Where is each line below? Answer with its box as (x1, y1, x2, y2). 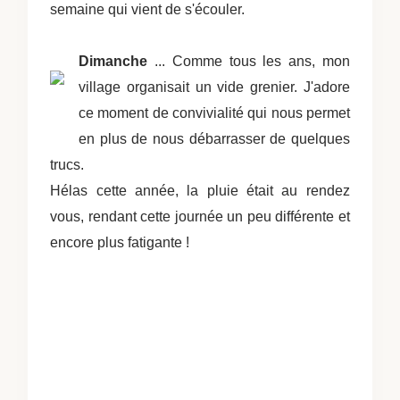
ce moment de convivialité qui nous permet (79, 104, 350, 121)
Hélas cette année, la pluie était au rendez (50, 182, 350, 198)
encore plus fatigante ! (50, 234, 190, 250)
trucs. (50, 156, 85, 172)
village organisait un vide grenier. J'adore (79, 79, 350, 95)
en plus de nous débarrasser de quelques (79, 130, 350, 146)
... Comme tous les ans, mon (147, 53, 350, 69)
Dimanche (79, 53, 148, 69)
